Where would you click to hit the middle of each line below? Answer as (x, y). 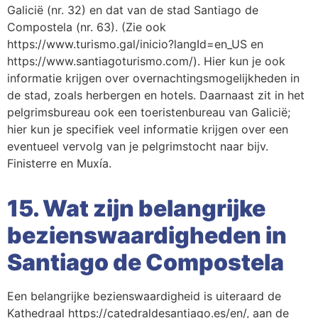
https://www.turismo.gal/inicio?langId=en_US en (135, 44)
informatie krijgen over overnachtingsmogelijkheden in (153, 78)
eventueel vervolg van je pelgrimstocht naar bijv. (138, 147)
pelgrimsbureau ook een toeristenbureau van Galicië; (149, 113)
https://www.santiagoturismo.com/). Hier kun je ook (146, 61)
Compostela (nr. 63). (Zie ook (87, 27)
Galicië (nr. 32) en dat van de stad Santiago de (133, 10)
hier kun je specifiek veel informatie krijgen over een (148, 130)
